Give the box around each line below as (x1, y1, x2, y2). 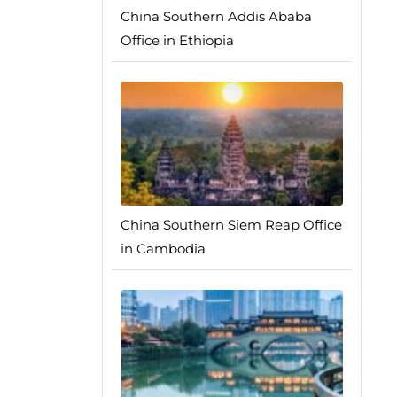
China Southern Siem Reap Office (120, 216, 342, 233)
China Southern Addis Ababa (120, 8, 312, 25)
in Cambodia (120, 240, 206, 257)
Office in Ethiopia (120, 32, 234, 49)
